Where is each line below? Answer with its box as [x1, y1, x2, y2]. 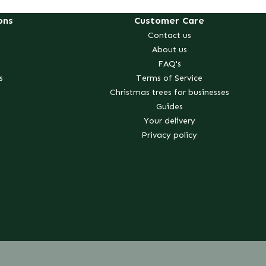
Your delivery [143, 115, 195, 125]
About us [151, 43, 187, 54]
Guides [156, 100, 183, 111]
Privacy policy [141, 129, 197, 140]
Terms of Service [136, 72, 202, 83]
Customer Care [134, 14, 205, 26]
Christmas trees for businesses [109, 86, 229, 97]
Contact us [147, 29, 191, 40]
